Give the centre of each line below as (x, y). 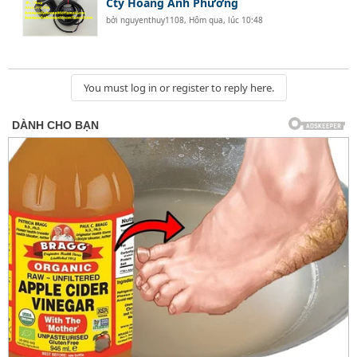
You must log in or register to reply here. (178, 88)
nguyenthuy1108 (153, 20)
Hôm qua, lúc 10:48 (226, 20)
